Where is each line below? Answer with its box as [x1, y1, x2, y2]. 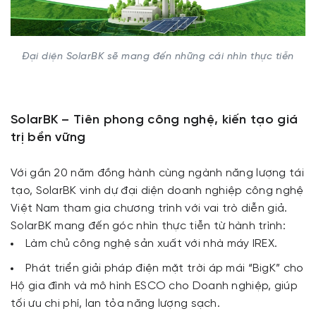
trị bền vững [11, 131, 90, 145]
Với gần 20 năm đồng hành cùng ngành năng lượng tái [11, 167, 304, 179]
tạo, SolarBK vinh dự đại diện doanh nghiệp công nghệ [11, 185, 304, 197]
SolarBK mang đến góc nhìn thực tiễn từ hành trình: [11, 220, 286, 232]
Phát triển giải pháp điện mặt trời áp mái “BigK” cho [25, 262, 304, 274]
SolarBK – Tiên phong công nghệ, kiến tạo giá [11, 114, 298, 127]
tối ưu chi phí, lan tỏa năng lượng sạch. [11, 298, 221, 310]
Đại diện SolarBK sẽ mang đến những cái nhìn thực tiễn [22, 51, 294, 62]
